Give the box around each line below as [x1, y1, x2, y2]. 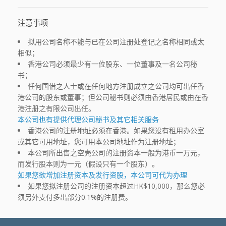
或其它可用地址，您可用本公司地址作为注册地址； [18, 136, 180, 146]
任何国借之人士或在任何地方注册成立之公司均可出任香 [28, 81, 204, 91]
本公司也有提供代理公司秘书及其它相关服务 [18, 114, 159, 124]
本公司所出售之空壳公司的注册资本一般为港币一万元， [28, 147, 204, 157]
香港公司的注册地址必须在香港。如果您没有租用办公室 [28, 125, 204, 135]
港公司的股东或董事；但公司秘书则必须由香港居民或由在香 [18, 92, 208, 102]
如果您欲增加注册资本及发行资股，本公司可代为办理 [18, 169, 187, 180]
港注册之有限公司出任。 [18, 103, 95, 113]
